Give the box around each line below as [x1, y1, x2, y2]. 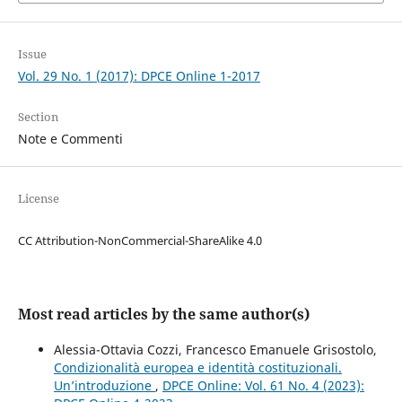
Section [17, 108, 58, 125]
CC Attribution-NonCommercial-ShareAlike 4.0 [17, 232, 262, 249]
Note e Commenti [17, 129, 123, 147]
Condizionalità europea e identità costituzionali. [53, 359, 342, 377]
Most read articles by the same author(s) [17, 304, 310, 325]
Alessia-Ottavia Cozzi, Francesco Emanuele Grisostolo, [53, 341, 377, 359]
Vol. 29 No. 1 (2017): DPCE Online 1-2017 [17, 66, 260, 84]
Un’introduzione [53, 377, 155, 395]
